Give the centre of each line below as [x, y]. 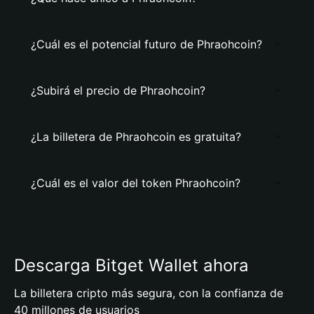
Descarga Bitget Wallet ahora [131, 265]
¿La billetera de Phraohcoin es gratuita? [136, 137]
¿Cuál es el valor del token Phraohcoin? [136, 183]
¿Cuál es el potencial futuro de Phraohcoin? [146, 44]
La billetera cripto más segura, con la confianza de [149, 293]
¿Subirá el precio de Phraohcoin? [118, 90]
